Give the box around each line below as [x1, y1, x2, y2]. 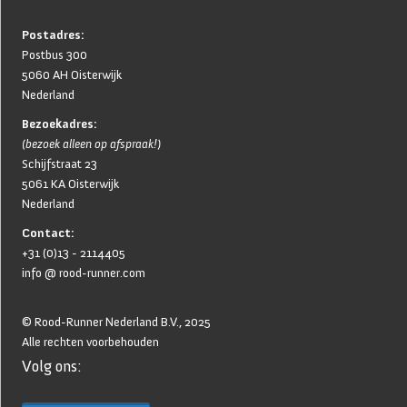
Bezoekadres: [22, 116, 97, 133]
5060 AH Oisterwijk [22, 67, 122, 84]
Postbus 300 [22, 47, 87, 64]
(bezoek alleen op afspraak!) [22, 136, 161, 153]
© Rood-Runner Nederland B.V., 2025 [22, 314, 211, 331]
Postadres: [22, 27, 84, 44]
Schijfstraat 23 [22, 156, 97, 173]
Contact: [22, 225, 74, 242]
